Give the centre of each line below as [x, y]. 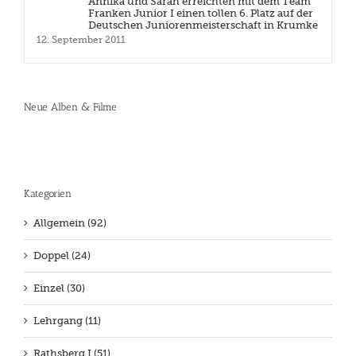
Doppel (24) [62, 255]
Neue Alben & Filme [70, 107]
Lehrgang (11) [67, 320]
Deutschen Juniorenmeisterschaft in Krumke [203, 25]
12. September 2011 [81, 40]
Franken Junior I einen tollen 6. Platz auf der [201, 14]
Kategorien [48, 193]
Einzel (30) [59, 288]
